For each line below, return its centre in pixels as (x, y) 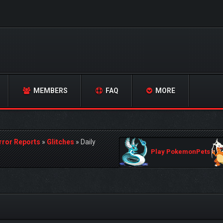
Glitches (60, 142)
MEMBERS (50, 91)
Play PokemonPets (180, 152)
